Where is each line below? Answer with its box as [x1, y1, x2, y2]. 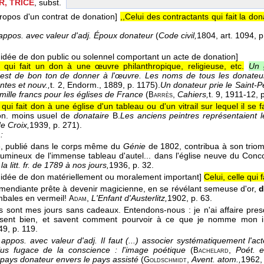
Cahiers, [177, 90, 209, 100]
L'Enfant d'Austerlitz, [91, 193, 167, 203]
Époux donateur [94, 31, 153, 41]
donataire [73, 111, 109, 121]
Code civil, [159, 31, 197, 41]
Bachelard [193, 246, 229, 255]
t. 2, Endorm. [50, 80, 99, 90]
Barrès [148, 91, 173, 100]
